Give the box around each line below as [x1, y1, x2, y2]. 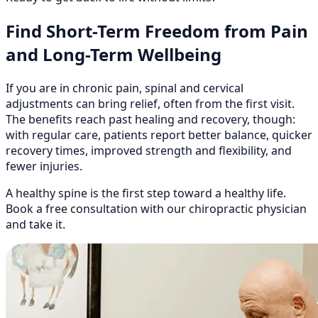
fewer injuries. [6, 158, 82, 175]
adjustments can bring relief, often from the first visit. [6, 96, 295, 112]
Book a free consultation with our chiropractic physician [6, 201, 307, 217]
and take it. [6, 216, 65, 233]
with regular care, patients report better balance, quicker [6, 127, 312, 143]
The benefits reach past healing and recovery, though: [6, 111, 295, 128]
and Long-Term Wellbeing [6, 43, 221, 67]
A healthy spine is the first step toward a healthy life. [6, 185, 286, 202]
